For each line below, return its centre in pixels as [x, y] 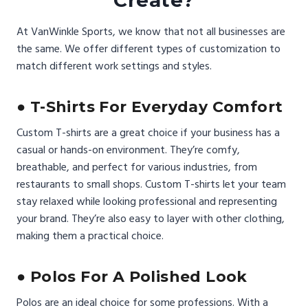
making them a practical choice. [90, 236]
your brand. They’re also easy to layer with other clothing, [151, 219]
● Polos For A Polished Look [132, 277]
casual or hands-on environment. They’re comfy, [128, 150]
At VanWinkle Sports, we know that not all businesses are [151, 32]
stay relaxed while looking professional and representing [147, 202]
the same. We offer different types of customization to [148, 49]
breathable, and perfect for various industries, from [137, 167]
